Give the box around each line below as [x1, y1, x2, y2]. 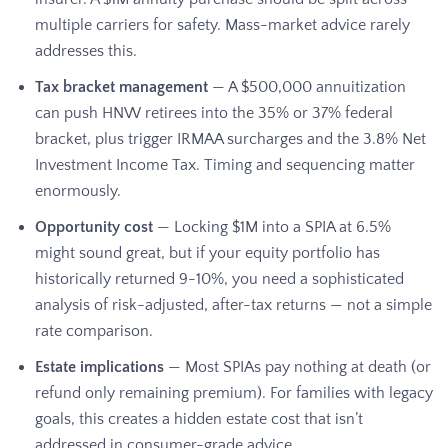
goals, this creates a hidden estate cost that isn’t [35, 409, 363, 428]
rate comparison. [35, 321, 153, 340]
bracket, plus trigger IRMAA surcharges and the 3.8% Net [35, 129, 426, 148]
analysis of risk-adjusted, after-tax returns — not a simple [35, 295, 432, 314]
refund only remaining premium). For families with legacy [35, 383, 433, 402]
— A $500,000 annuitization [208, 77, 406, 96]
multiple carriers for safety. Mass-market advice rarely [35, 15, 410, 34]
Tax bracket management [35, 77, 208, 96]
